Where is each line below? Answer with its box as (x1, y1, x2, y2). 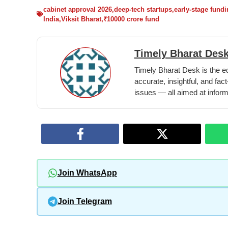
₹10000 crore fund (103, 15, 159, 23)
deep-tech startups (114, 5, 172, 13)
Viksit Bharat (61, 15, 101, 23)
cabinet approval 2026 (43, 5, 112, 13)
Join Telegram (57, 197, 112, 206)
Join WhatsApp (57, 168, 117, 178)
